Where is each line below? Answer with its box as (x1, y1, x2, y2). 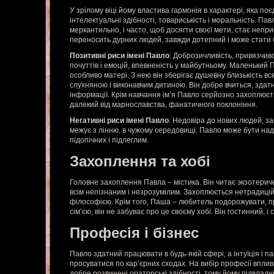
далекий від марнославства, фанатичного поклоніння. (70, 100, 257, 109)
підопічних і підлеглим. (70, 136, 149, 144)
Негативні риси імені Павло (70, 116, 169, 125)
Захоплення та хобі (70, 153, 210, 169)
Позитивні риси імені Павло (70, 51, 169, 60)
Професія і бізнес (70, 224, 199, 241)
